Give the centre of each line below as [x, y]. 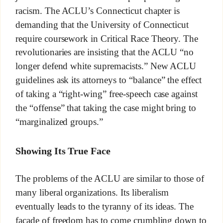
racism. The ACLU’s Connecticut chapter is [98, 11]
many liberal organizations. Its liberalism [92, 193]
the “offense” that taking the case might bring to [106, 108]
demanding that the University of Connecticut [102, 25]
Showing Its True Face [63, 151]
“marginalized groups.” [59, 122]
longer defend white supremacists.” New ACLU [106, 66]
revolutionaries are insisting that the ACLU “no [105, 52]
